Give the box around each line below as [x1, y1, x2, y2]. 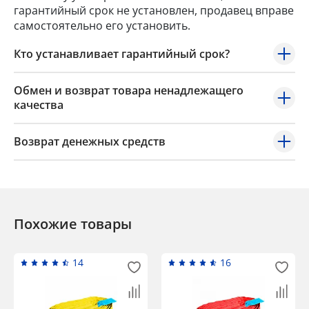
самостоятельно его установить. [14, 18, 190, 34]
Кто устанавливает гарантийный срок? [14, 46, 230, 62]
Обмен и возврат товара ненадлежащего [14, 83, 243, 99]
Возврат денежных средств [14, 134, 166, 150]
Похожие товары [14, 215, 132, 234]
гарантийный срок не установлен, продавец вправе [14, 3, 294, 19]
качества [14, 97, 63, 113]
